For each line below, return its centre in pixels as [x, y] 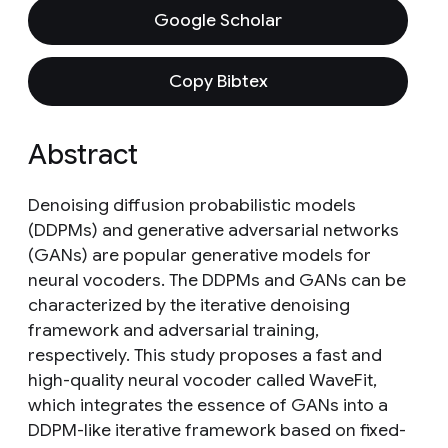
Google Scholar [218, 20]
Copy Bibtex [218, 81]
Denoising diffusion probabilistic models [192, 205]
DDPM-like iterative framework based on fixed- [217, 430]
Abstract [83, 154]
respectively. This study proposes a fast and [205, 355]
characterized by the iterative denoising [189, 305]
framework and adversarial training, [173, 330]
